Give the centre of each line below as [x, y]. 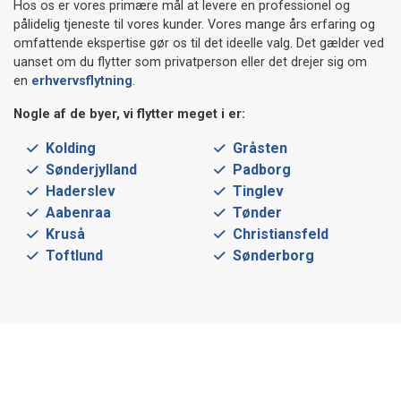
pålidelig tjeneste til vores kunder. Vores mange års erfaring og [194, 24]
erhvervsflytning [82, 81]
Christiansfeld [280, 234]
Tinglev [258, 191]
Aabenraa [78, 212]
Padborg [261, 169]
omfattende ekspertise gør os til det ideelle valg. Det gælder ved [199, 43]
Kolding [71, 148]
